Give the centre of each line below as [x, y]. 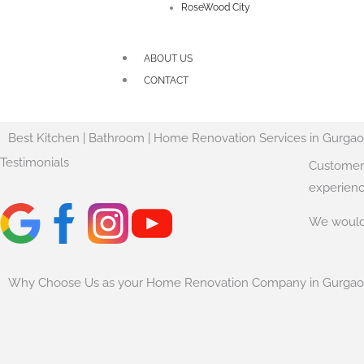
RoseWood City [216, 7]
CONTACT [166, 80]
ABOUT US [168, 58]
